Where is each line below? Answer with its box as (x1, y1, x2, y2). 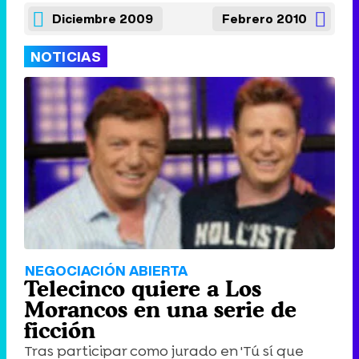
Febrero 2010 (222, 10, 307, 27)
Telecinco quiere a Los (24, 276, 261, 302)
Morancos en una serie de (24, 296, 296, 323)
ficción (24, 317, 95, 344)
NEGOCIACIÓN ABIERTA (25, 260, 188, 281)
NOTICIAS (30, 46, 102, 67)
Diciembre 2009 (52, 10, 153, 27)
